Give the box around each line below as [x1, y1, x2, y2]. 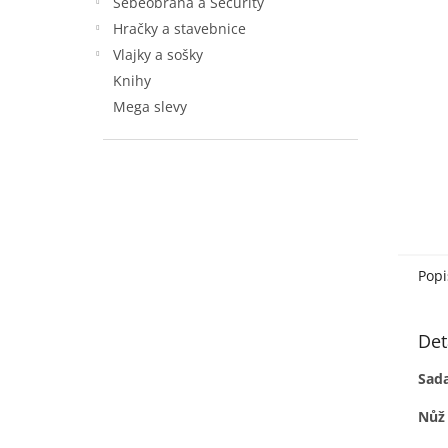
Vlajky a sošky [113, 45, 203, 64]
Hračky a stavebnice [113, 19, 246, 38]
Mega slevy [113, 97, 187, 116]
